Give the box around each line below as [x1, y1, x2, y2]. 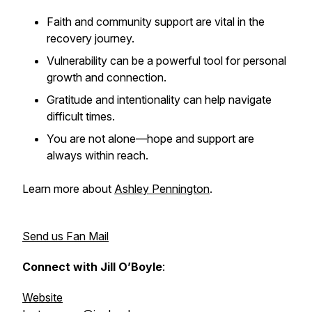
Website [22, 290, 63, 304]
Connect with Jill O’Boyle [22, 260, 162, 274]
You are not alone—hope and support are [47, 132, 254, 146]
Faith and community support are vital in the [47, 15, 265, 29]
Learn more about [22, 182, 114, 196]
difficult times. [47, 109, 115, 123]
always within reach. [47, 148, 148, 162]
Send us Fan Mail [22, 229, 109, 243]
